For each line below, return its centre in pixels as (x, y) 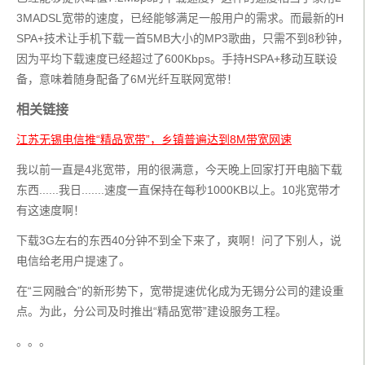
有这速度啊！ (51, 211)
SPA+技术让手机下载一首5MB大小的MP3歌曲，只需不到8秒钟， (182, 39)
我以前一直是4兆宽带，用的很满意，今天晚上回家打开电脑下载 (179, 170)
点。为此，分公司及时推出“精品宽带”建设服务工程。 (152, 312)
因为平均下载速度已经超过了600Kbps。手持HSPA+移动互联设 (177, 59)
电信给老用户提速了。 (73, 261)
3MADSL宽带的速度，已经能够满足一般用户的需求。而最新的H (180, 18)
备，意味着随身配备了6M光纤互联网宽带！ (127, 79)
